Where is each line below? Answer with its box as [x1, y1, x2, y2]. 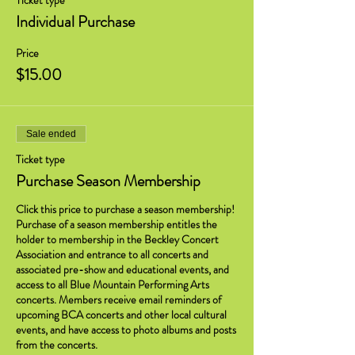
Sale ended [26, 128, 76, 139]
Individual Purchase [16, 10, 135, 33]
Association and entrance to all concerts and [16, 246, 208, 262]
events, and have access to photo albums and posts [16, 322, 236, 338]
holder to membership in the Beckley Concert [16, 231, 219, 247]
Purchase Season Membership [16, 170, 200, 193]
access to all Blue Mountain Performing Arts [16, 277, 209, 292]
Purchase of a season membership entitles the [16, 216, 217, 232]
